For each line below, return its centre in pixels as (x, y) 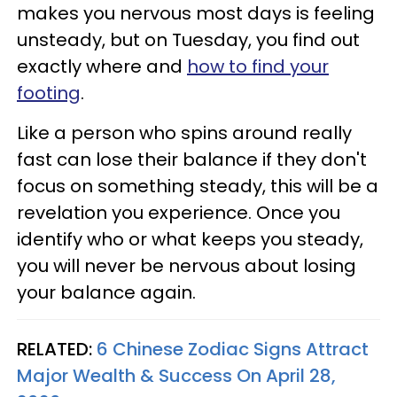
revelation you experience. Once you (179, 213)
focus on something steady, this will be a (198, 186)
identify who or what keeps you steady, (190, 239)
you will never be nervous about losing (187, 266)
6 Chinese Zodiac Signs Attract (233, 349)
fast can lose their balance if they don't (192, 160)
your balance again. (106, 292)
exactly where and (102, 66)
